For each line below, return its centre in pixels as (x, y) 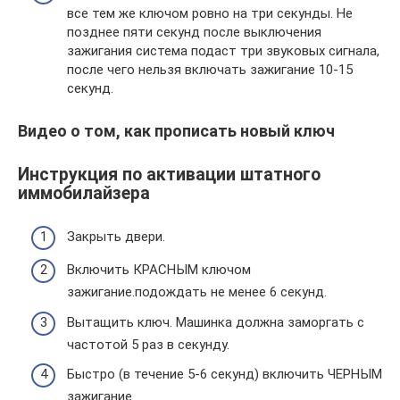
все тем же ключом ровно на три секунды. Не (210, 13)
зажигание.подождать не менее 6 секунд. (197, 292)
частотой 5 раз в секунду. (148, 344)
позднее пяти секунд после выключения (194, 32)
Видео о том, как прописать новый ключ (176, 131)
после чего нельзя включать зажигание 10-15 (210, 70)
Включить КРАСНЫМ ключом (159, 270)
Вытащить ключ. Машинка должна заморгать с (216, 322)
